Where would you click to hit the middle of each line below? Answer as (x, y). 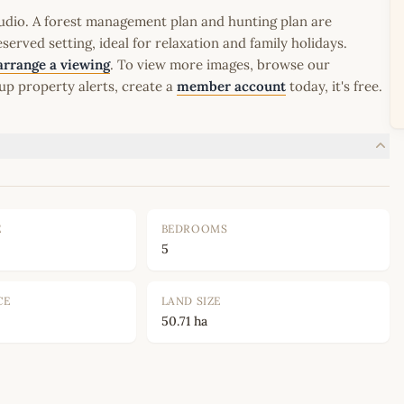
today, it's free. (334, 87)
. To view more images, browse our (220, 65)
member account (231, 87)
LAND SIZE (191, 301)
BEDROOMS (194, 229)
